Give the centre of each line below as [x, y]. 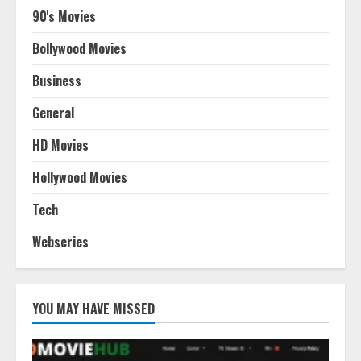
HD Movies [60, 145]
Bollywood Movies [79, 49]
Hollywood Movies [80, 178]
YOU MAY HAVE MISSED [93, 309]
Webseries [60, 242]
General [53, 113]
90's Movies [64, 17]
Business [57, 81]
